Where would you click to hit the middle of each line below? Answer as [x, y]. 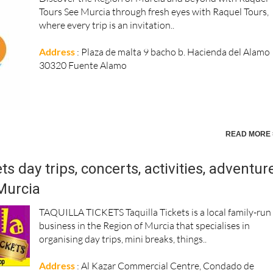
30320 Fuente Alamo [85, 66]
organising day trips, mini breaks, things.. [123, 239]
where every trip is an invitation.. [107, 25]
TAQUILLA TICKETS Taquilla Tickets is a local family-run [155, 212]
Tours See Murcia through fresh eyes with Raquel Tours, [154, 12]
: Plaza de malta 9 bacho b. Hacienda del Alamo [173, 52]
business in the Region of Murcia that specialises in [145, 226]
